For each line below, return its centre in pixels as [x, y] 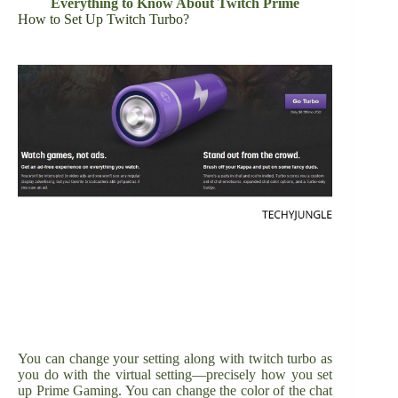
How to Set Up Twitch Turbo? [103, 20]
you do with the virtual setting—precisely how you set [175, 375]
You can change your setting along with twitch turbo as [175, 359]
